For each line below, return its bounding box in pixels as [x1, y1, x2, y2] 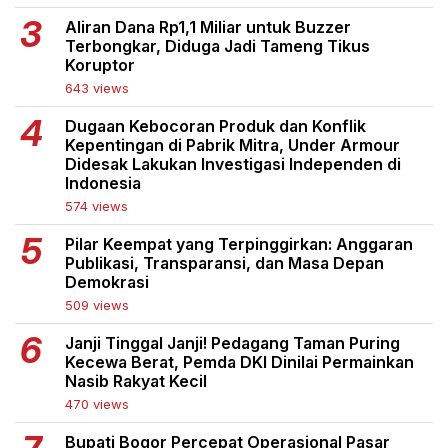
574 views [65, 198, 128, 215]
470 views [65, 396, 129, 413]
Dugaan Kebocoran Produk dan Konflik [65, 116, 366, 137]
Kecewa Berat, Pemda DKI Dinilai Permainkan [65, 352, 414, 373]
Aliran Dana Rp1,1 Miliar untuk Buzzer [65, 17, 351, 38]
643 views [65, 80, 129, 97]
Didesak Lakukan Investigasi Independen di [65, 154, 401, 175]
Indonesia [65, 173, 141, 194]
